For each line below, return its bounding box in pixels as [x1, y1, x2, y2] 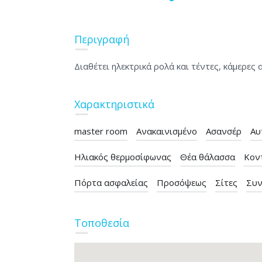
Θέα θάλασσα [180, 151, 235, 163]
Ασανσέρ [206, 125, 242, 137]
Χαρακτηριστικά [74, 97, 154, 112]
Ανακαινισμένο [136, 125, 197, 137]
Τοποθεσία [74, 216, 129, 230]
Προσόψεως [157, 177, 206, 189]
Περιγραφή [74, 32, 129, 47]
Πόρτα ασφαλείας [74, 177, 148, 189]
